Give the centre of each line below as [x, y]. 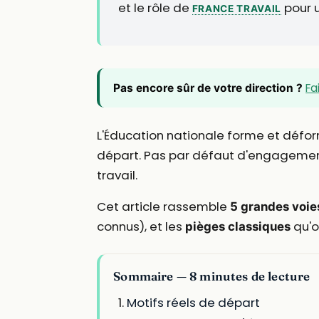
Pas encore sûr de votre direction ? [208, 88]
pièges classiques [238, 227]
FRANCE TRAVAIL [237, 9]
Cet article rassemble [163, 207]
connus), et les [141, 227]
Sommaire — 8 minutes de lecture [212, 276]
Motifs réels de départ [194, 303]
